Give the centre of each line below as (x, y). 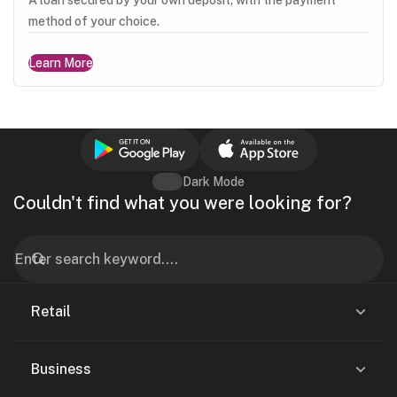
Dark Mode (214, 182)
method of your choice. (94, 21)
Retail (51, 311)
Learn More (61, 62)
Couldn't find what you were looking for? (183, 203)
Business (61, 369)
